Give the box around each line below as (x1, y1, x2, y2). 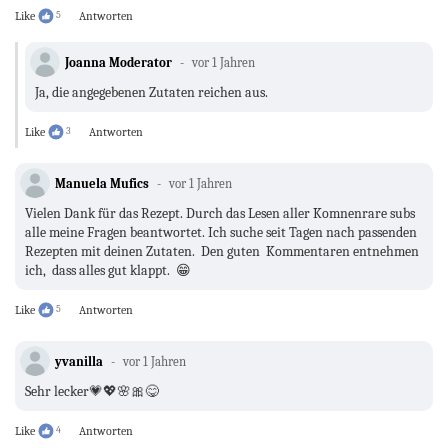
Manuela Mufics (55, 176, 152, 192)
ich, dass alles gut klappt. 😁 (25, 262, 191, 280)
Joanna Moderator (65, 55, 172, 71)
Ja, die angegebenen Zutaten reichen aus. (35, 84, 268, 102)
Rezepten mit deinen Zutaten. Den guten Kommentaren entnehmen (25, 243, 419, 261)
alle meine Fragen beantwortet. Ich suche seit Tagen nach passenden (25, 224, 417, 242)
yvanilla (55, 354, 103, 370)
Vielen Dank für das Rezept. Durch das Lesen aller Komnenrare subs (25, 205, 415, 223)
